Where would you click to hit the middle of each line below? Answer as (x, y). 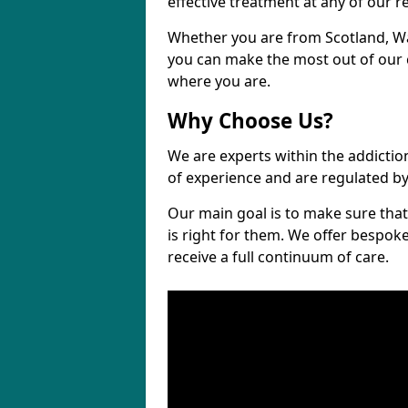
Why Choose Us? (250, 121)
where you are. (219, 81)
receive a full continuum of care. (278, 257)
